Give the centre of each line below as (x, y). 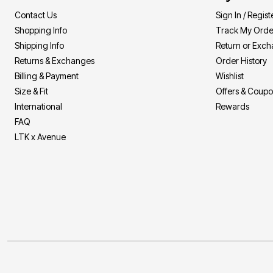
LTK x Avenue (40, 136)
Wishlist (230, 76)
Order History (241, 60)
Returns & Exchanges (55, 60)
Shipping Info (39, 45)
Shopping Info (41, 30)
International (38, 106)
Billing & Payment (47, 76)
